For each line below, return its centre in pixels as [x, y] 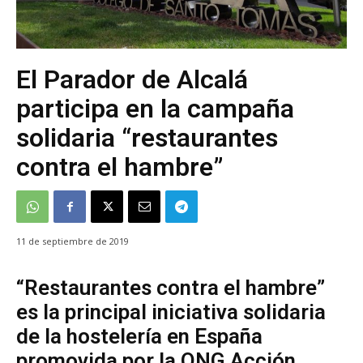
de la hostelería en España [139, 337]
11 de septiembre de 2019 [73, 241]
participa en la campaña [155, 108]
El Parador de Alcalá [132, 79]
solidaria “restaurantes [147, 137]
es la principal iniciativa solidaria [171, 312]
